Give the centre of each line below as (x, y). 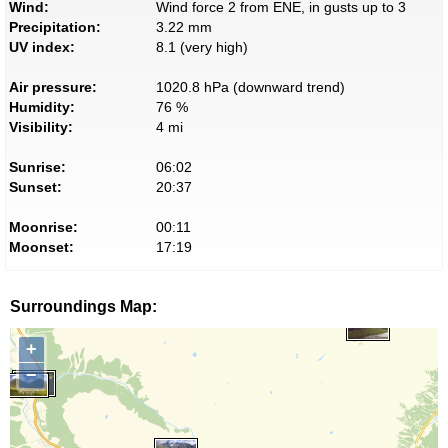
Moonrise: (43, 227)
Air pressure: (53, 87)
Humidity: (42, 107)
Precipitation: (55, 27)
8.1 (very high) (201, 47)
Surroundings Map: (83, 307)
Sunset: (35, 187)
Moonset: (41, 247)
